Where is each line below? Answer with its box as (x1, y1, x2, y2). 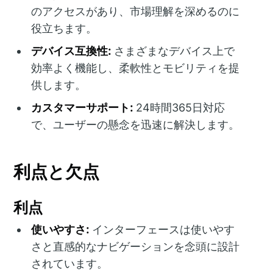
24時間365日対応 (133, 101, 225, 114)
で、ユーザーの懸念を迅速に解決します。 (31, 118, 240, 131)
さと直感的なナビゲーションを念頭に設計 (31, 240, 240, 253)
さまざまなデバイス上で (111, 44, 235, 57)
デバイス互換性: (31, 44, 112, 57)
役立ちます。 (31, 21, 97, 35)
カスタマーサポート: (31, 101, 133, 114)
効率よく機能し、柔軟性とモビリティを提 (31, 61, 240, 74)
